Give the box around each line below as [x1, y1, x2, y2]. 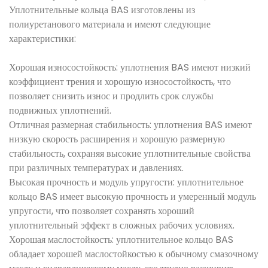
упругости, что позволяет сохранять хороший [9, 204, 194, 218]
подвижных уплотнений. [9, 103, 111, 117]
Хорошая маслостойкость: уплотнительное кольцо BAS [9, 233, 233, 246]
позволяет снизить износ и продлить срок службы [9, 89, 214, 103]
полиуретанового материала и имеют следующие [9, 17, 211, 31]
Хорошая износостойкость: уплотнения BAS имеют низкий [9, 60, 251, 74]
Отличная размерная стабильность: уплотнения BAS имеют [9, 118, 252, 132]
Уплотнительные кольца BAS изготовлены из [9, 3, 195, 17]
